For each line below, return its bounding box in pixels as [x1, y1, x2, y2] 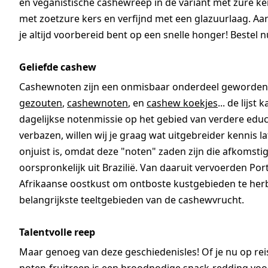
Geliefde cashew [19, 60, 99, 74]
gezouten [19, 96, 62, 110]
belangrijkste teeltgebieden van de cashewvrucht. [19, 193, 246, 207]
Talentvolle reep [19, 226, 95, 239]
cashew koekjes [147, 96, 218, 110]
